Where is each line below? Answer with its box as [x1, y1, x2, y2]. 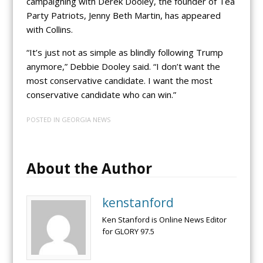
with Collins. [26, 23, 73, 35]
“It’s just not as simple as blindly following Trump [26, 46, 223, 58]
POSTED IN [26, 115, 62, 124]
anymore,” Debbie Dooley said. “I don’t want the [26, 60, 220, 72]
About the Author [26, 159, 152, 178]
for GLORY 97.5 [102, 226, 154, 237]
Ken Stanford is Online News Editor [102, 214, 227, 225]
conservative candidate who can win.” [26, 88, 176, 100]
